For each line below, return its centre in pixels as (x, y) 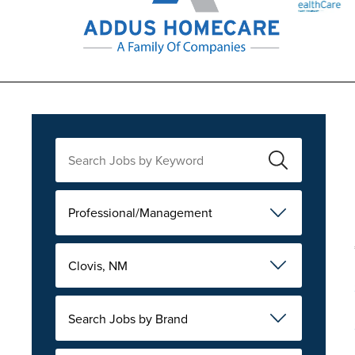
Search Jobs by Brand (128, 318)
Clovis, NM (98, 265)
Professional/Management (140, 213)
